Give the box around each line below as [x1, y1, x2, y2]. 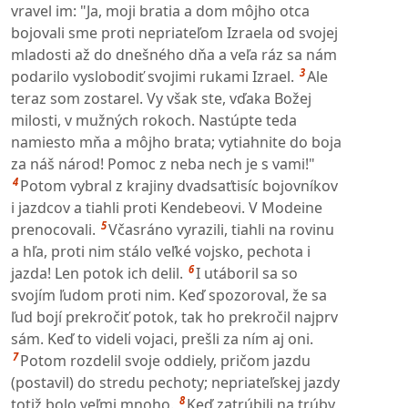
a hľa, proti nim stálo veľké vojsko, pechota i [11, 240, 311, 261]
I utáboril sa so [196, 262, 298, 283]
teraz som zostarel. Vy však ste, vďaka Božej [11, 87, 311, 108]
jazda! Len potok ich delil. [11, 262, 183, 283]
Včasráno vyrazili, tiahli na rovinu [108, 219, 334, 240]
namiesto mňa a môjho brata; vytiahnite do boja [11, 131, 342, 152]
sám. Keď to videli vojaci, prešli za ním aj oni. [11, 328, 313, 349]
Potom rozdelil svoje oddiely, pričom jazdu [20, 350, 311, 371]
